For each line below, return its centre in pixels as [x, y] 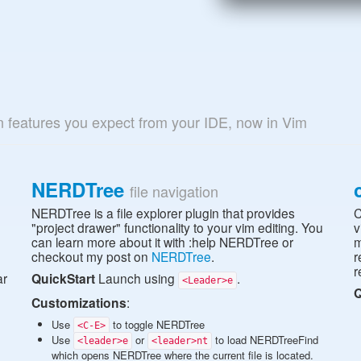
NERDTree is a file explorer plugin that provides [163, 213]
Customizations [79, 303]
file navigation [174, 191]
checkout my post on [91, 257]
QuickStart [63, 279]
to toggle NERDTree [157, 325]
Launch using [137, 278]
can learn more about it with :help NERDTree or [162, 242]
